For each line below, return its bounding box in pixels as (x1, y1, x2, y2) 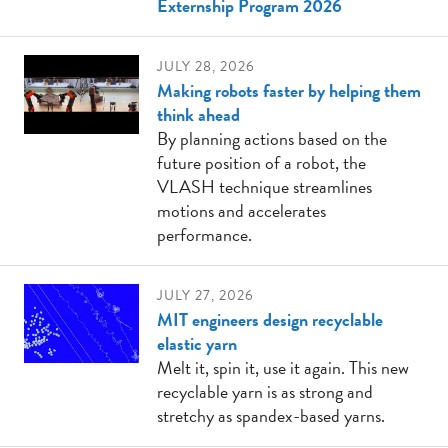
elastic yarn (157, 329, 238, 357)
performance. (157, 220, 253, 248)
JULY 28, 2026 (157, 55, 256, 77)
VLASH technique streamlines (157, 172, 373, 200)
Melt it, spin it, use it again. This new (157, 353, 410, 381)
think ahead (157, 100, 241, 128)
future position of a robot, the (157, 148, 367, 176)
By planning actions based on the (157, 124, 388, 152)
